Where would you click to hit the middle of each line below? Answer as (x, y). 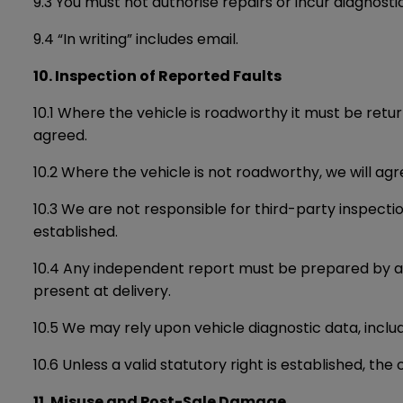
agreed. (60, 135)
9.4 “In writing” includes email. (136, 39)
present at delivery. (102, 291)
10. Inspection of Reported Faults (157, 76)
